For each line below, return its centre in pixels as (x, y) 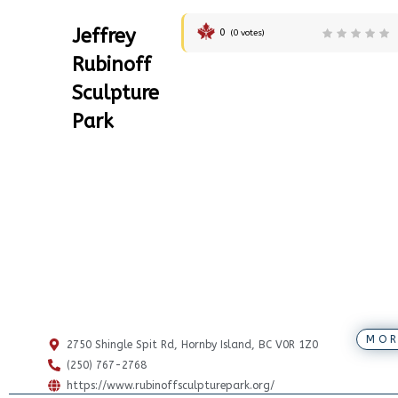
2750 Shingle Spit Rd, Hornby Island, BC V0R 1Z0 (192, 345)
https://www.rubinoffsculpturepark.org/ (170, 386)
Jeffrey (103, 37)
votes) (251, 33)
